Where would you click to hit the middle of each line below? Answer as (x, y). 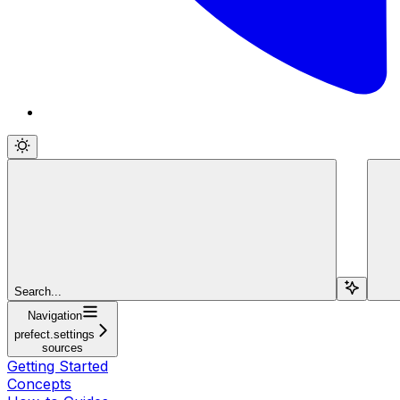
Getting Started (58, 366)
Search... (38, 291)
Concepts (39, 383)
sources (62, 347)
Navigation (54, 315)
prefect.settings (54, 334)
